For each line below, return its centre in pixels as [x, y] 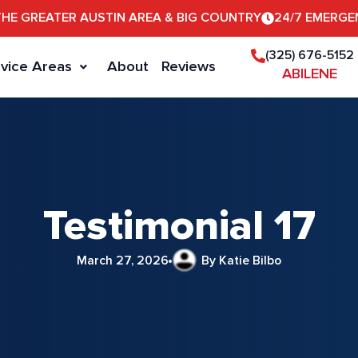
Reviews [189, 66]
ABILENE [310, 73]
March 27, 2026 [122, 261]
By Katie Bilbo [242, 261]
